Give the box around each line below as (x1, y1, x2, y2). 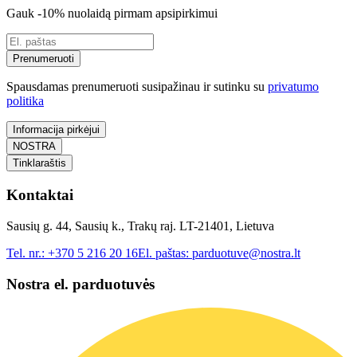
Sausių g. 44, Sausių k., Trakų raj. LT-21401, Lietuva (6, 218, 274, 233)
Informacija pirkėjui (13, 124, 100, 136)
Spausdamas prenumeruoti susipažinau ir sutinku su (6, 80, 268, 94)
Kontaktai (6, 186, 73, 204)
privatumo (268, 80, 319, 94)
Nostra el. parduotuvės (6, 275, 155, 292)
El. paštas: (138, 245, 192, 260)
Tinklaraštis (13, 157, 66, 170)
